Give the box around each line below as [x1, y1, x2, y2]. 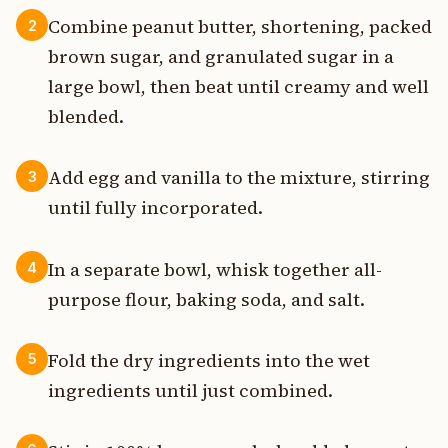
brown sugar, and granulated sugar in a [48, 44, 394, 70]
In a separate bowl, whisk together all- [48, 256, 382, 282]
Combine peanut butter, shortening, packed [48, 14, 432, 40]
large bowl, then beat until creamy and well [48, 74, 429, 100]
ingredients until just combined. [48, 377, 333, 403]
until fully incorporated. [48, 195, 263, 221]
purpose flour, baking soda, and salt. [48, 286, 365, 312]
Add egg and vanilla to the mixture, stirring [48, 165, 430, 191]
